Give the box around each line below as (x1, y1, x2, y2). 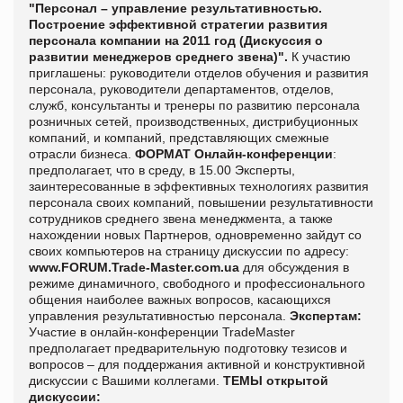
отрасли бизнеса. (29, 146, 135, 161)
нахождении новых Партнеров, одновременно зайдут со (29, 227, 362, 242)
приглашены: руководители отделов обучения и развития (29, 65, 369, 80)
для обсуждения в (239, 259, 349, 274)
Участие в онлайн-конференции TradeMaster (29, 324, 295, 339)
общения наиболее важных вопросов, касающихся (29, 291, 331, 307)
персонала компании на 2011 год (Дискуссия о (29, 32, 323, 48)
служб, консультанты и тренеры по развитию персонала (29, 97, 360, 112)
